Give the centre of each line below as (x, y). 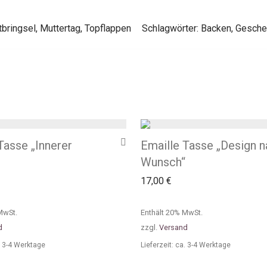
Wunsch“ (163, 162)
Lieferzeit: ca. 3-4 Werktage (186, 245)
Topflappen (108, 28)
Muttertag (60, 28)
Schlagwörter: (171, 28)
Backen (216, 28)
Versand (173, 227)
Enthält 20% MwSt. (172, 212)
